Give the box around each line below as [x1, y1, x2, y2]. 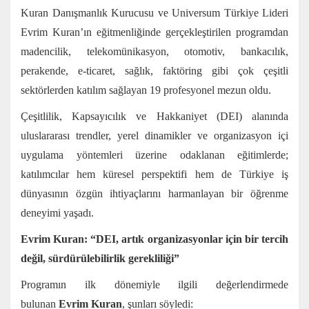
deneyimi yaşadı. [21, 207, 94, 219]
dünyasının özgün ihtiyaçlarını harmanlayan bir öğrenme [21, 188, 288, 200]
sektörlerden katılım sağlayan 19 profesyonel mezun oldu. [21, 84, 271, 97]
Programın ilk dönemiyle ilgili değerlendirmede [21, 279, 288, 291]
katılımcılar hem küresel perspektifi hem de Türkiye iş [21, 168, 288, 181]
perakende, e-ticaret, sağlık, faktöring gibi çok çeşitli [21, 65, 288, 77]
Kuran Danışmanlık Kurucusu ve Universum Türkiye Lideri [21, 7, 288, 19]
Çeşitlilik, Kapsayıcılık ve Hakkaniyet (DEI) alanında [21, 110, 288, 123]
